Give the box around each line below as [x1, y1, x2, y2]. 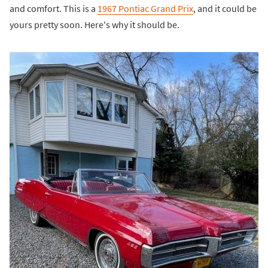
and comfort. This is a [10, 2, 98, 15]
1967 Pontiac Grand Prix [98, 2, 193, 15]
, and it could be [193, 2, 257, 15]
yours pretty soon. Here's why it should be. [10, 19, 179, 31]
